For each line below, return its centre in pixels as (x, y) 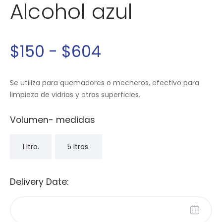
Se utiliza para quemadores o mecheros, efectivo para (105, 83)
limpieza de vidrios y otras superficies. (75, 95)
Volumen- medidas (53, 120)
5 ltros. (79, 146)
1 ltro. (31, 146)
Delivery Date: (39, 182)
